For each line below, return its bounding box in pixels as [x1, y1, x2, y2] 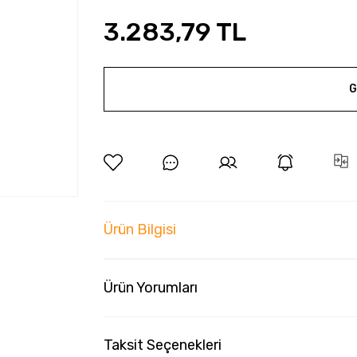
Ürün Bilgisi [103, 221, 176, 238]
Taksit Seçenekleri [103, 336, 222, 354]
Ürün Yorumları [103, 279, 198, 296]
